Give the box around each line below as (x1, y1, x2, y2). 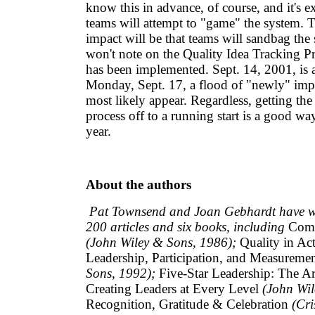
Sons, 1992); (86, 266, 155, 281)
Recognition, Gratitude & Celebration (86, 297, 292, 311)
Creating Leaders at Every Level (86, 281, 262, 296)
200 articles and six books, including (86, 219, 285, 234)
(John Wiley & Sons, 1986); (86, 235, 236, 250)
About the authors (86, 177, 191, 192)
